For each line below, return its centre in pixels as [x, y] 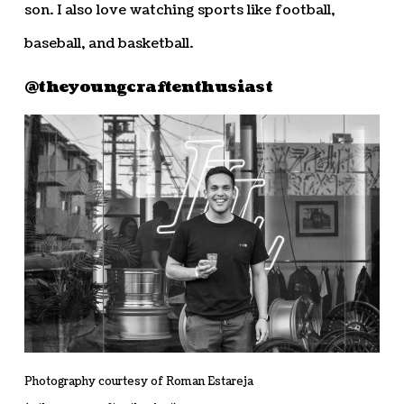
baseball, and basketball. [108, 43]
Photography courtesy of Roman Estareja [138, 382]
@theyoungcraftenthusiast [148, 87]
